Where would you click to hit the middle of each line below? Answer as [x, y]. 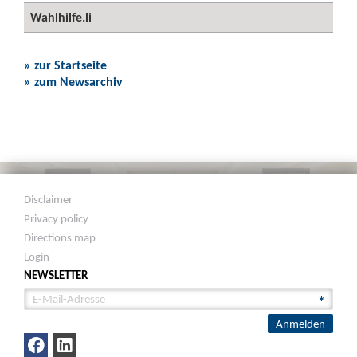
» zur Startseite [65, 65]
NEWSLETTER [56, 275]
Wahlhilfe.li [61, 17]
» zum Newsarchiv [73, 82]
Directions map [60, 237]
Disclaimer [49, 199]
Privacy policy [57, 218]
